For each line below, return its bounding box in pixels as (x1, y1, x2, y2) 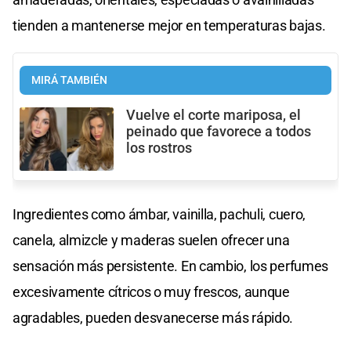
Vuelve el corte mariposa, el (126, 107, 301, 124)
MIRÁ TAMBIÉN (31, 74, 107, 88)
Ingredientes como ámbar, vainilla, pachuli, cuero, (13, 205, 306, 223)
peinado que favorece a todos (126, 124, 311, 140)
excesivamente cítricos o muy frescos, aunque (13, 283, 290, 300)
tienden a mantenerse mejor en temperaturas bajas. (13, 17, 326, 34)
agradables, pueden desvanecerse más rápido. (13, 309, 294, 326)
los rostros (126, 140, 192, 157)
